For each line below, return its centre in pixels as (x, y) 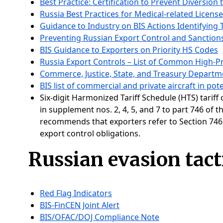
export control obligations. (90, 133)
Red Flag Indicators (76, 193)
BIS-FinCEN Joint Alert (80, 205)
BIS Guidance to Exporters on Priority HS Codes (129, 50)
